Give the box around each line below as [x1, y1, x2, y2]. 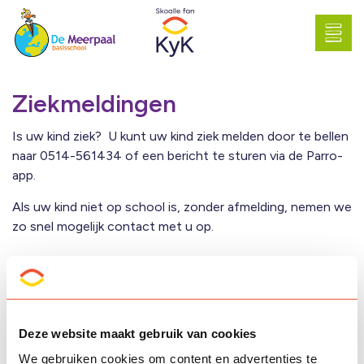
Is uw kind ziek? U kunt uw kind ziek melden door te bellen [12, 128, 349, 144]
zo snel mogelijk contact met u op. [12, 219, 214, 234]
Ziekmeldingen [12, 89, 177, 119]
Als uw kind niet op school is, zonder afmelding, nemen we [12, 199, 352, 214]
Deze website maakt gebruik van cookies [19, 326, 257, 340]
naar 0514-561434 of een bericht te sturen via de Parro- [12, 148, 343, 163]
